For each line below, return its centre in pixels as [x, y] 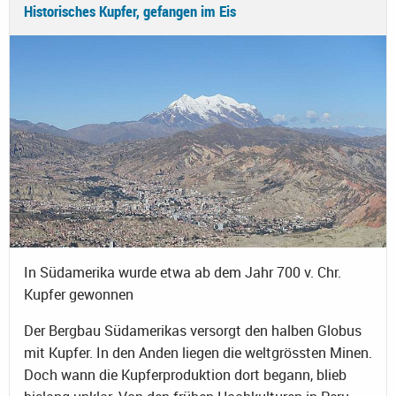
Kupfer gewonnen [79, 295]
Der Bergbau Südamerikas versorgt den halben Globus [193, 331]
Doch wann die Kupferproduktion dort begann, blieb [185, 375]
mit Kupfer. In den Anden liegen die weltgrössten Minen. [198, 353]
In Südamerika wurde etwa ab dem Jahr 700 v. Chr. [183, 273]
